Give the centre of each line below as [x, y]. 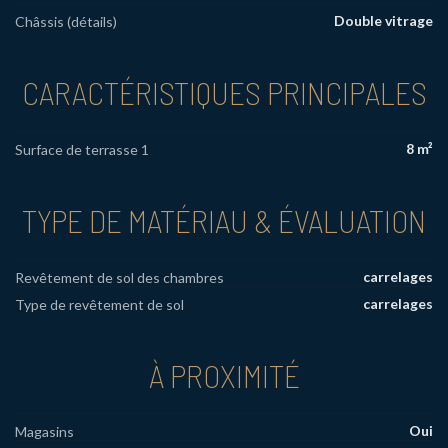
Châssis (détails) [66, 22]
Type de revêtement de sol [99, 304]
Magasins [44, 432]
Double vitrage [383, 21]
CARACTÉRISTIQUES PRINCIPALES [224, 92]
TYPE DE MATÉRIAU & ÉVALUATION [224, 219]
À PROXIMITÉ [224, 374]
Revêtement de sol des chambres [119, 277]
